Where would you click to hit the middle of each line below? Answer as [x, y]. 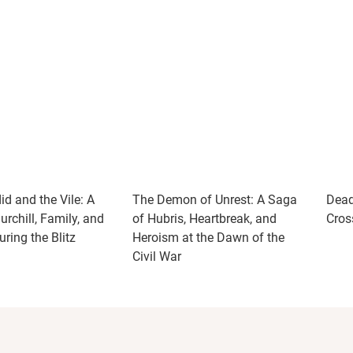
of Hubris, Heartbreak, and [204, 219]
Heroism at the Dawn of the [208, 238]
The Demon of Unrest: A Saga [215, 200]
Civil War [157, 256]
